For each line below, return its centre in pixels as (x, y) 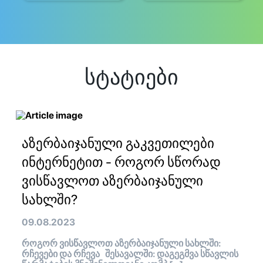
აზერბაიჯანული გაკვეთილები (118, 144)
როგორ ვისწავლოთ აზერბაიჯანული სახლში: (121, 244)
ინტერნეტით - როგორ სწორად (121, 162)
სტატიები (131, 77)
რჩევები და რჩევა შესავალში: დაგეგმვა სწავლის (130, 254)
